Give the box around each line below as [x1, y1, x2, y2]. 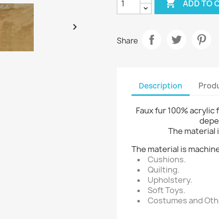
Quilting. [148, 164, 179, 175]
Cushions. [148, 154, 186, 165]
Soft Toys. [148, 185, 185, 196]
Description [139, 80, 182, 91]
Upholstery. [148, 175, 192, 185]
